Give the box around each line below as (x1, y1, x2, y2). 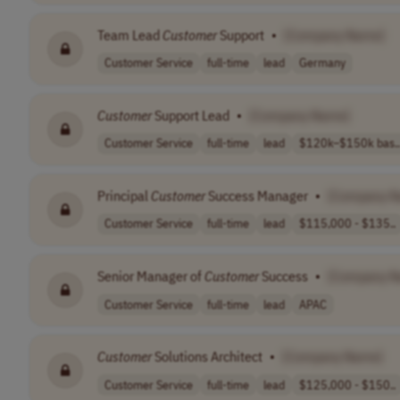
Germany (299, 54, 346, 71)
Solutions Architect (152, 347, 262, 366)
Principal (97, 186, 151, 204)
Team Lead (97, 25, 162, 44)
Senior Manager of (97, 267, 204, 286)
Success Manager (205, 186, 308, 204)
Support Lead (152, 105, 229, 124)
